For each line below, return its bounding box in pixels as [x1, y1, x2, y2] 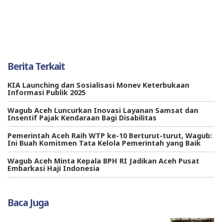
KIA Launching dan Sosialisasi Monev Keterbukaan [7, 80, 189, 90]
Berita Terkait [7, 59, 65, 73]
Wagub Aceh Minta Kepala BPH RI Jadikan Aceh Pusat [7, 156, 199, 166]
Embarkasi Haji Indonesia [7, 163, 100, 173]
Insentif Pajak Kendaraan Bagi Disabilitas [7, 112, 157, 122]
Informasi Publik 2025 [7, 87, 86, 97]
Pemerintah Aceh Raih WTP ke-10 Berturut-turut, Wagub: [7, 130, 212, 140]
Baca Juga [7, 195, 49, 209]
